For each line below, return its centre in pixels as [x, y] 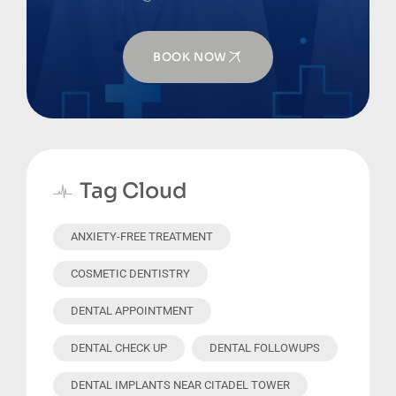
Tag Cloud [133, 190]
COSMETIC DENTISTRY [130, 273]
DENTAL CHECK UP [119, 347]
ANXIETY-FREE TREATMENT [142, 236]
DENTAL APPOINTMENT [132, 310]
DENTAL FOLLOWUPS [265, 347]
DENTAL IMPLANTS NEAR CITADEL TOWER [180, 385]
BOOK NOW [190, 57]
